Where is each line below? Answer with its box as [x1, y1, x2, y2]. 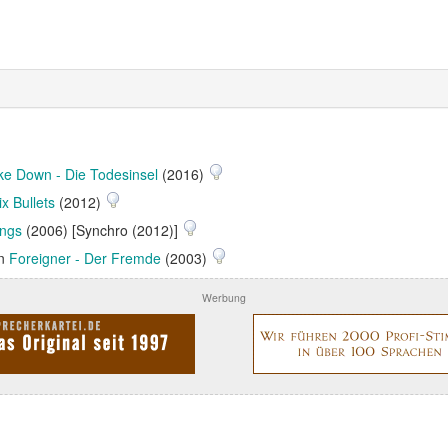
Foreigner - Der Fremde [9, 248, 161, 268]
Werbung [202, 290, 246, 305]
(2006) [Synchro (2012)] [22, 220, 182, 240]
